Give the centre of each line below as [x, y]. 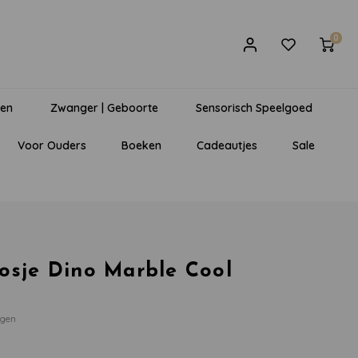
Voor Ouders [52, 145]
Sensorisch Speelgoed [254, 107]
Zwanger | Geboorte [104, 107]
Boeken [141, 145]
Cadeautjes [227, 145]
